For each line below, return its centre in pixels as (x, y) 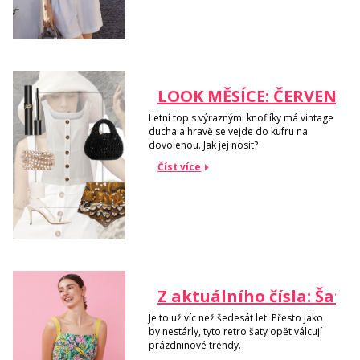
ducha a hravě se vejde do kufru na (229, 131)
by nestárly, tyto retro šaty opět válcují (236, 331)
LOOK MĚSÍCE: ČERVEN (247, 96)
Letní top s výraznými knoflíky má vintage (241, 117)
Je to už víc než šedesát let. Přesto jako (236, 317)
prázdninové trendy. (195, 345)
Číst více (180, 166)
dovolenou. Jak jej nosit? (204, 145)
